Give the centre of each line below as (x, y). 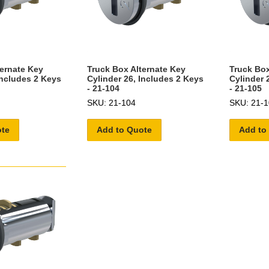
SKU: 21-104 (111, 102)
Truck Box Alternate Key (136, 69)
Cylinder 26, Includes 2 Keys (145, 78)
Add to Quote (124, 129)
